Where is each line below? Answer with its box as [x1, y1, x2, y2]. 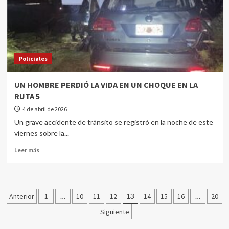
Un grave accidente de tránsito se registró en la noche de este [14, 118, 213, 126]
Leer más [14, 146, 39, 154]
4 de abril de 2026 [22, 105, 67, 113]
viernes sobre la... [14, 129, 69, 138]
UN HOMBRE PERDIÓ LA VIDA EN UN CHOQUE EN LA [14, 80, 198, 90]
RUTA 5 [14, 91, 40, 101]
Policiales [18, 55, 48, 62]
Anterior [9, 192, 34, 201]
